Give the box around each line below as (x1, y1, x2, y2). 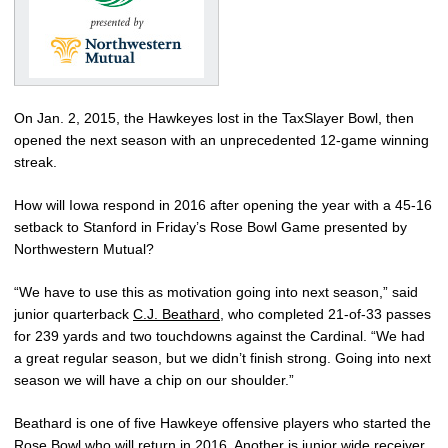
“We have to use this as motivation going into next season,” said (14, 283, 418, 300)
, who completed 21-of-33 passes (220, 305, 431, 322)
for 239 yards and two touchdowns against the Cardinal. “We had (14, 327, 425, 344)
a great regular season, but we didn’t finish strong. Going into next (14, 349, 431, 366)
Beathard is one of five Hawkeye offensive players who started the (14, 414, 431, 431)
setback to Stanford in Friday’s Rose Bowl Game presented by (14, 218, 407, 235)
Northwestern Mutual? (14, 240, 154, 257)
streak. (14, 153, 57, 170)
